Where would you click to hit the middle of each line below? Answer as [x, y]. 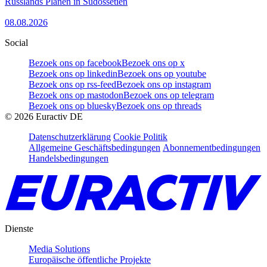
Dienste [19, 228]
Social [16, 43]
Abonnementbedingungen [212, 148]
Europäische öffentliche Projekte [90, 259]
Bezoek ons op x [153, 63]
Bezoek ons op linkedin [73, 74]
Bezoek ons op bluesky [72, 106]
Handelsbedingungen [69, 159]
